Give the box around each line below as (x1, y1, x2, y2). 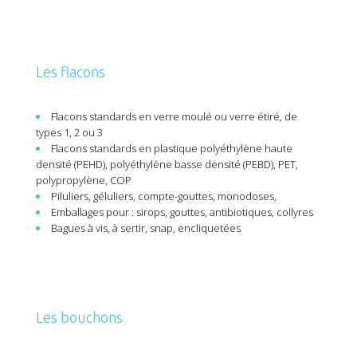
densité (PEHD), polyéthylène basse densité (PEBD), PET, (36, 157, 298, 171)
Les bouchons (36, 309, 123, 325)
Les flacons (36, 64, 105, 80)
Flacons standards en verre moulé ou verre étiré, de (51, 109, 297, 124)
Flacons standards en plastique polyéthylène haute (51, 141, 292, 155)
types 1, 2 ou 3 (36, 125, 103, 139)
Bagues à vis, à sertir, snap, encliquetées (51, 221, 241, 235)
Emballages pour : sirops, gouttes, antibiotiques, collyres (51, 205, 313, 219)
